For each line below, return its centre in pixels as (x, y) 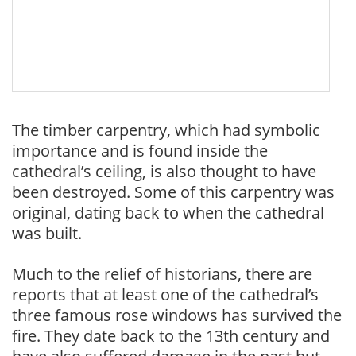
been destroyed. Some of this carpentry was (173, 192)
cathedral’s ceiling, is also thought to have (164, 171)
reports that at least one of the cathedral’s (165, 294)
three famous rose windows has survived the (177, 315)
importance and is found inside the (140, 150)
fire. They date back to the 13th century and (171, 335)
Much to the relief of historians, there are (162, 273)
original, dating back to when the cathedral (168, 212)
